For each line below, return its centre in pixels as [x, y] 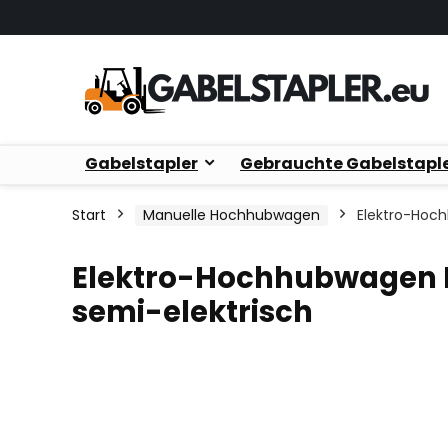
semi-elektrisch [192, 312]
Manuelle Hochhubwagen [231, 215]
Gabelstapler [141, 163]
